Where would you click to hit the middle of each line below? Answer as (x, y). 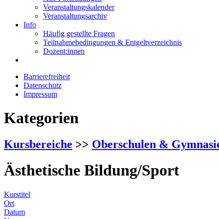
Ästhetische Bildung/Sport (92, 170)
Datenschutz (43, 85)
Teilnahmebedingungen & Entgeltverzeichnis (112, 42)
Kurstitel (17, 194)
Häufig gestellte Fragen (79, 33)
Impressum (40, 94)
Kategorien (41, 118)
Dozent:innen (64, 51)
